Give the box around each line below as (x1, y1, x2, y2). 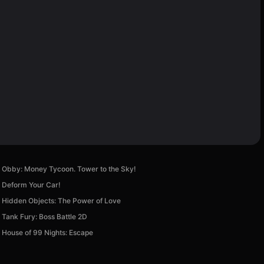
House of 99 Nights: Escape (2, 227, 94, 237)
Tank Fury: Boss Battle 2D (2, 212, 88, 221)
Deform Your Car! (2, 180, 61, 189)
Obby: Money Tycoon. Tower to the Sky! (2, 164, 137, 173)
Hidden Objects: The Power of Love (2, 196, 121, 205)
